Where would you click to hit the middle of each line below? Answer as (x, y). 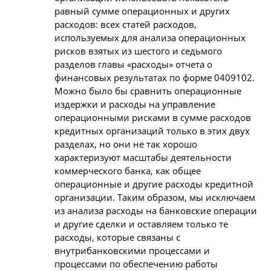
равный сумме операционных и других (142, 11)
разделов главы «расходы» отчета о (133, 64)
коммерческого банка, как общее (128, 170)
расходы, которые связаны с (117, 237)
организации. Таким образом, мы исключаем (155, 197)
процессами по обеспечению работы (136, 263)
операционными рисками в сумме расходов (153, 117)
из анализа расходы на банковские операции (156, 210)
